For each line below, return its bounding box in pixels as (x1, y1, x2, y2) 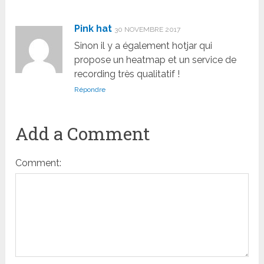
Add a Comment (15, 121, 151, 145)
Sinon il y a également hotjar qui (74, 39, 213, 51)
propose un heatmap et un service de (74, 54, 237, 65)
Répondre (74, 85, 106, 94)
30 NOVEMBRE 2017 (114, 25, 181, 34)
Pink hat (74, 22, 113, 34)
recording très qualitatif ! (74, 68, 180, 80)
